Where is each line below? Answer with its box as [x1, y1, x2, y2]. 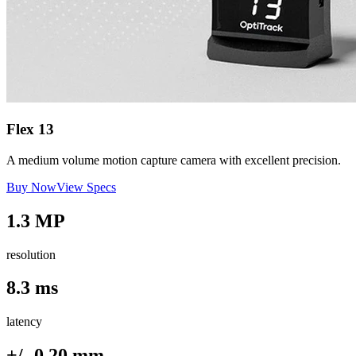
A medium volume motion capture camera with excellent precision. [6, 153, 341, 167]
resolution [6, 247, 56, 261]
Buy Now [6, 180, 56, 194]
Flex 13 [6, 121, 54, 138]
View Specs [56, 180, 116, 194]
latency [6, 315, 42, 329]
